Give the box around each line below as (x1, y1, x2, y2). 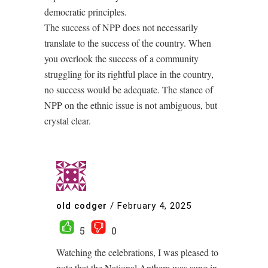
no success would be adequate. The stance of (44, 83, 213, 96)
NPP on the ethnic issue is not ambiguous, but (44, 99, 217, 111)
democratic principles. (44, 5, 127, 18)
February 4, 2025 (117, 200, 191, 211)
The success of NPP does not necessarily (44, 21, 198, 33)
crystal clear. (44, 114, 91, 127)
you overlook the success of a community (44, 52, 199, 65)
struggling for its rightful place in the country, (44, 68, 214, 80)
